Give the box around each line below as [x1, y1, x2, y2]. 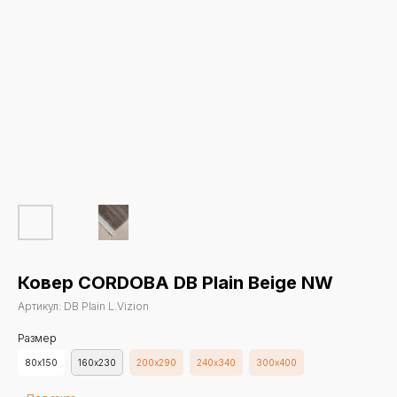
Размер [18, 331, 57, 345]
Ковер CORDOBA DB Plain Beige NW [18, 272, 333, 293]
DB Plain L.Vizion [64, 300, 149, 313]
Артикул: [18, 300, 64, 313]
